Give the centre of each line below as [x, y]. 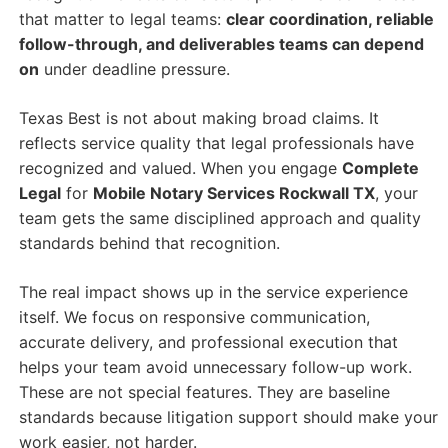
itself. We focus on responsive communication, [194, 317]
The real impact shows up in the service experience [213, 292]
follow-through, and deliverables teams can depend [221, 44]
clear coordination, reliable [329, 19]
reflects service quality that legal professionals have [216, 143]
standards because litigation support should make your [228, 417]
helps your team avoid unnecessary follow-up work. [215, 367]
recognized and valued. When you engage [180, 168]
